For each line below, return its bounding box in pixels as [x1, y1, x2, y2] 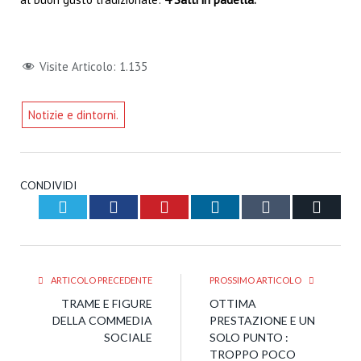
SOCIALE [104, 330, 152, 344]
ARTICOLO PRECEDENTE [49, 274, 152, 285]
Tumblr [270, 197, 318, 215]
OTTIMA [210, 296, 256, 310]
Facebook [118, 197, 180, 215]
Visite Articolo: [39, 59, 116, 75]
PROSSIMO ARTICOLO [210, 274, 303, 285]
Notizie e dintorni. [27, 106, 118, 122]
